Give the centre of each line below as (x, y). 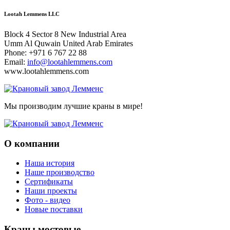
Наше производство (60, 172)
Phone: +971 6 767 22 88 (45, 52)
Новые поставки (54, 209)
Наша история (50, 163)
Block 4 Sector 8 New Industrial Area (65, 34)
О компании (32, 143)
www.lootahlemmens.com (46, 71)
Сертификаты (49, 182)
